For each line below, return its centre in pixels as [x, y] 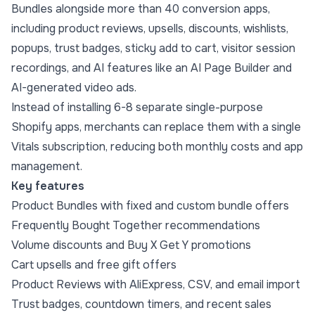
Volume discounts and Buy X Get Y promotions [131, 245]
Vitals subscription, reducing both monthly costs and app [157, 147]
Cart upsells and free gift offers [94, 265]
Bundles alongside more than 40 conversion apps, [141, 9]
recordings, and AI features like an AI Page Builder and [152, 68]
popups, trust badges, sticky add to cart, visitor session [153, 49]
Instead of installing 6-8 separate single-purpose [137, 108]
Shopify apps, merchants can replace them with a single [156, 127]
